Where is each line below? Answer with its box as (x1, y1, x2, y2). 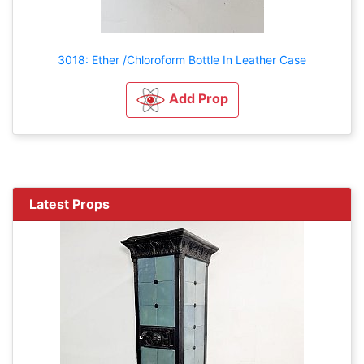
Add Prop (168, 90, 228, 107)
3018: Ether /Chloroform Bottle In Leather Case (58, 52, 306, 67)
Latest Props (29, 195, 110, 212)
